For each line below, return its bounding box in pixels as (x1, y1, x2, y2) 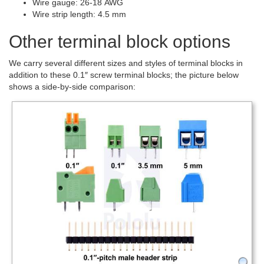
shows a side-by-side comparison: (9, 81, 136, 91)
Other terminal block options (9, 31, 230, 51)
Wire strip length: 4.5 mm (32, 9, 126, 19)
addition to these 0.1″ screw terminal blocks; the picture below (9, 70, 239, 80)
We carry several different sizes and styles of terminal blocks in (9, 58, 243, 68)
